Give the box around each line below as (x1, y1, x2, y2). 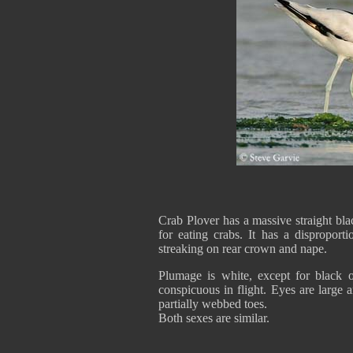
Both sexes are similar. (158, 311, 269, 325)
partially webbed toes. (158, 297, 267, 310)
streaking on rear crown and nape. (158, 242, 327, 255)
